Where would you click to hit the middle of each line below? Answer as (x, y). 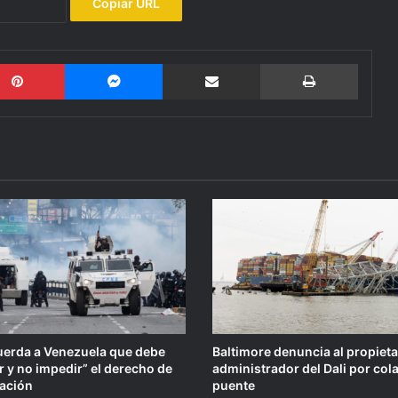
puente (234, 386)
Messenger (193, 63)
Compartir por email (274, 63)
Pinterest (89, 63)
